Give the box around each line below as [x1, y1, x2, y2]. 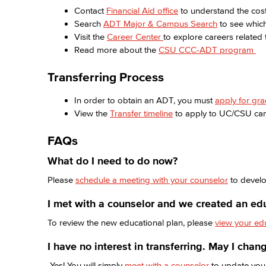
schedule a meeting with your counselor [75, 175, 228, 185]
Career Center [107, 31, 163, 42]
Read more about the [74, 45, 159, 55]
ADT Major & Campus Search [103, 18, 217, 28]
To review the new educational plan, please [47, 217, 215, 227]
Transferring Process [47, 69, 164, 84]
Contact [74, 5, 106, 15]
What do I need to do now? [47, 155, 180, 167]
